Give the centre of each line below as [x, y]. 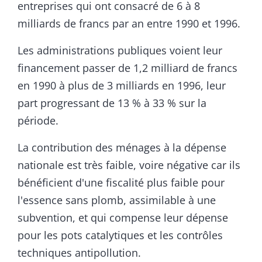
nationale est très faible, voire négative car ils [129, 165]
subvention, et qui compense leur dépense [123, 218]
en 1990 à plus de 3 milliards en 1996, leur [122, 86]
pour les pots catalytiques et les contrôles [120, 235]
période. [38, 121]
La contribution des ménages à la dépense [122, 148]
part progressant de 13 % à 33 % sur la [112, 103]
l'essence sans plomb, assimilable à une [117, 200]
